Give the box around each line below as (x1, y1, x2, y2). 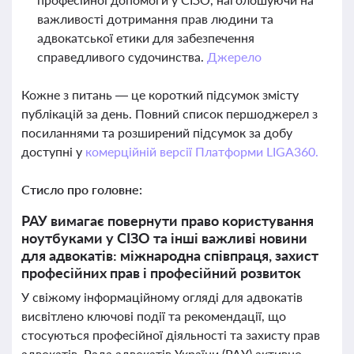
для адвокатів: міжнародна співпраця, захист (21, 247, 318, 264)
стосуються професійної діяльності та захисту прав (21, 327, 320, 342)
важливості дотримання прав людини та (37, 11, 273, 26)
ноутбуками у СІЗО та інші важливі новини (21, 229, 307, 247)
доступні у (21, 144, 85, 159)
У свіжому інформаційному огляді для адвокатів (21, 289, 303, 304)
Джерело (206, 49, 262, 64)
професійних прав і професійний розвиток (21, 264, 301, 281)
